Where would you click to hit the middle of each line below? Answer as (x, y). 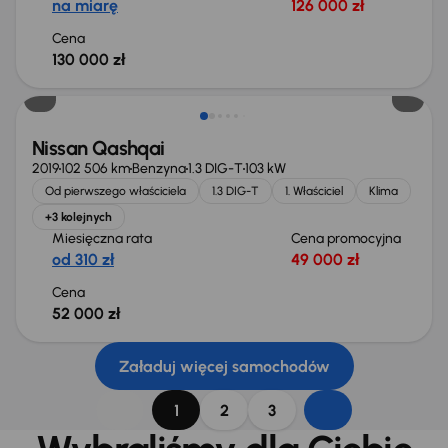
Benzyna (159, 168)
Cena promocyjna (347, 238)
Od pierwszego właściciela (115, 191)
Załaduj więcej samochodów (224, 366)
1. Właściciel (314, 191)
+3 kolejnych (78, 217)
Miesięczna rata (102, 238)
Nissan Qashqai (98, 148)
